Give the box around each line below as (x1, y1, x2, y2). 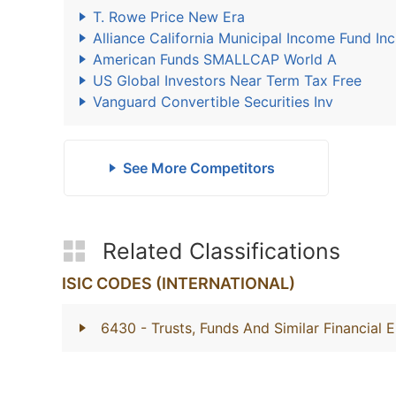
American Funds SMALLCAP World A (93, 50, 337, 68)
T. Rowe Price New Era (93, 8, 245, 26)
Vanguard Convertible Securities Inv (93, 93, 333, 110)
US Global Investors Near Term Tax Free (93, 72, 362, 89)
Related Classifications (103, 238, 340, 264)
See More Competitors (122, 159, 275, 177)
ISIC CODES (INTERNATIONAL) (62, 274, 295, 293)
